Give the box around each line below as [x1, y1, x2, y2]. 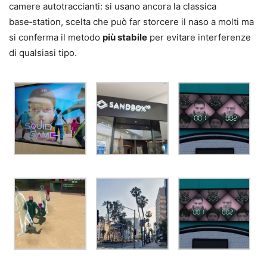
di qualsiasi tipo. [9, 47, 77, 59]
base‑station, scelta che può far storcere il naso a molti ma [9, 16, 254, 28]
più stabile [103, 32, 147, 44]
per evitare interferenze [147, 32, 251, 44]
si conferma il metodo [9, 32, 103, 44]
